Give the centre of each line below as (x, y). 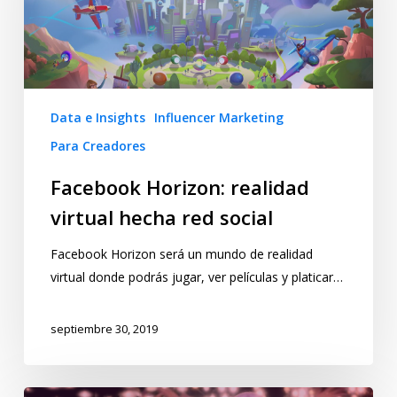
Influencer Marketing (218, 118)
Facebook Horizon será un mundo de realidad (181, 254)
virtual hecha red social (161, 218)
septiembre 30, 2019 (104, 328)
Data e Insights (97, 118)
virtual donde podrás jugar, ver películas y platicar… (196, 277)
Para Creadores (97, 146)
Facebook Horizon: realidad (179, 187)
